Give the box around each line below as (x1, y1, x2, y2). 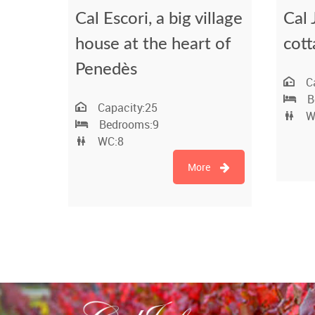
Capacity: (98, 100, 145, 116)
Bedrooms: (99, 117, 153, 133)
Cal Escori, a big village (75, 11, 243, 28)
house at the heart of (75, 36, 231, 53)
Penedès (75, 61, 137, 79)
